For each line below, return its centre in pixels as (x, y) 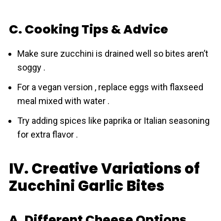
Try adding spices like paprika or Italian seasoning (113, 121)
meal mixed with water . (63, 101)
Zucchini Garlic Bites (86, 186)
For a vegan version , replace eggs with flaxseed (110, 87)
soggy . (31, 67)
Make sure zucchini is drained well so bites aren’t (112, 54)
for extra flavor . (47, 134)
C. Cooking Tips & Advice (88, 29)
